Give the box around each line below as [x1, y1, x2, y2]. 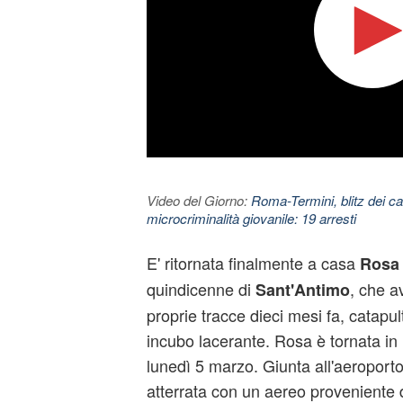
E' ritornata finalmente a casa [146, 251, 355, 274]
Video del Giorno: [146, 191, 251, 210]
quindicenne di [146, 277, 255, 300]
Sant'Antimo [255, 278, 350, 301]
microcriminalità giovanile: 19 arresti [146, 209, 356, 228]
